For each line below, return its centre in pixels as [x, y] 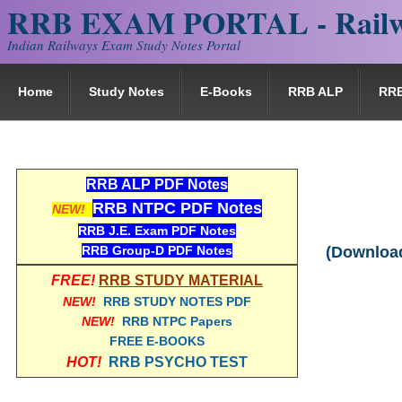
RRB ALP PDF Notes [157, 184]
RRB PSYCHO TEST [178, 362]
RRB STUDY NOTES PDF [177, 301]
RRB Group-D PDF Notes [157, 250]
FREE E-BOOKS [157, 341]
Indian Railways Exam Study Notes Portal [124, 45]
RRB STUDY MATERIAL [181, 280]
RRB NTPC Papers [177, 321]
